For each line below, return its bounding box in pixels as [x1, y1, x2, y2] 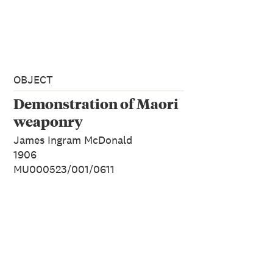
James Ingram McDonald [13, 133, 132, 147]
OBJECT [13, 73, 53, 87]
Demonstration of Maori [13, 94, 179, 113]
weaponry [13, 112, 83, 131]
